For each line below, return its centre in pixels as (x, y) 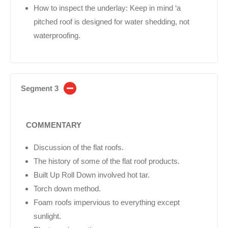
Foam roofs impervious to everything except (107, 202)
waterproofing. (57, 35)
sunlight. (47, 216)
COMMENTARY (54, 125)
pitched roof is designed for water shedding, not (111, 21)
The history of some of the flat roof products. (107, 161)
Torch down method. (67, 188)
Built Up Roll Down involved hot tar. (92, 175)
